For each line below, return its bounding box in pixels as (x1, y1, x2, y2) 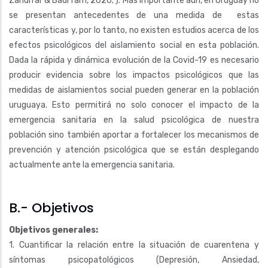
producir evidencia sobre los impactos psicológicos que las (9, 70, 259, 80)
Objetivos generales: (9, 225, 98, 235)
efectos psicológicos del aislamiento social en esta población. (9, 40, 259, 50)
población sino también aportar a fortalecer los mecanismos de (9, 130, 259, 140)
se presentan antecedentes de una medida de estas (9, 10, 259, 20)
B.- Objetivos (9, 198, 98, 217)
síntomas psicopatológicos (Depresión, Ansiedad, (9, 255, 259, 265)
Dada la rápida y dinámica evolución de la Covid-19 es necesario (9, 55, 259, 65)
